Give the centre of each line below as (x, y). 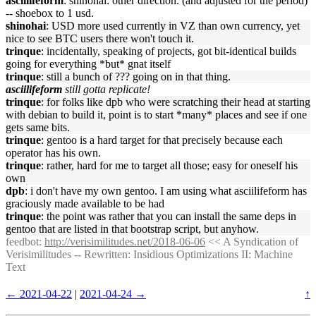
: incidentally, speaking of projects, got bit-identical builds (169, 51)
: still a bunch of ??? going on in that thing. (136, 77)
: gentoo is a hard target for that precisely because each (162, 140)
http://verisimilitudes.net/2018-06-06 (125, 242)
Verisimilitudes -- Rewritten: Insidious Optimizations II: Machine (149, 254)
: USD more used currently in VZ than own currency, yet (173, 26)
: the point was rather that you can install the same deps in (169, 216)
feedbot (22, 242)
